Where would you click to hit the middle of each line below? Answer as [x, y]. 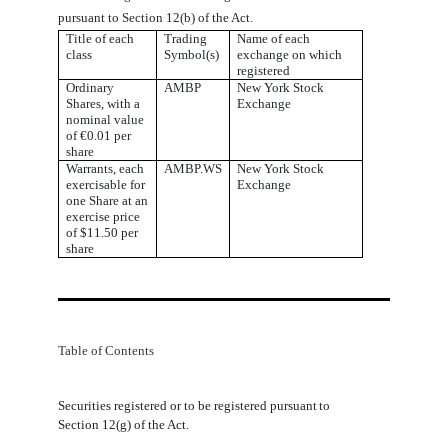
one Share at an [107, 201]
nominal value [105, 120]
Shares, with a [103, 104]
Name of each [274, 38]
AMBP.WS [193, 169]
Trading [186, 38]
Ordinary [90, 88]
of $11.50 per [102, 233]
